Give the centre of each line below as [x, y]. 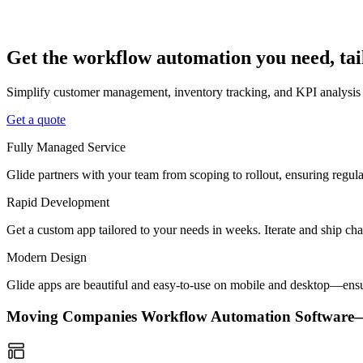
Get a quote [36, 120]
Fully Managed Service [66, 147]
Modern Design [47, 258]
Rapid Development [58, 203]
